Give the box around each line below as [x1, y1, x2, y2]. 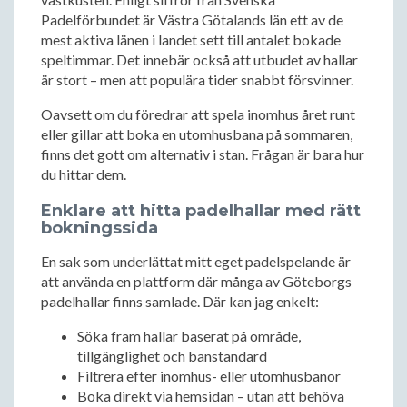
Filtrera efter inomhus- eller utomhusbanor [77, 367, 341, 384]
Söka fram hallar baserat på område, [77, 327, 301, 344]
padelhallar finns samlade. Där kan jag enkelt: [41, 293, 319, 310]
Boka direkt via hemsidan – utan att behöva [77, 387, 344, 404]
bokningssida [41, 218, 158, 238]
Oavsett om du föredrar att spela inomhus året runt [41, 105, 355, 123]
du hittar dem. [41, 165, 126, 183]
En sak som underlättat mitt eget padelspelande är [41, 253, 351, 270]
